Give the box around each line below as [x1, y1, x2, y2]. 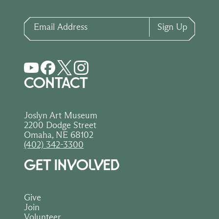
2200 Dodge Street [24, 119, 96, 131]
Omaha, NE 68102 [24, 129, 93, 140]
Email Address [23, 16, 77, 27]
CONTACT [24, 75, 88, 91]
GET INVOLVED [24, 157, 120, 173]
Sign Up [157, 21, 187, 32]
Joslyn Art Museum [24, 109, 97, 121]
